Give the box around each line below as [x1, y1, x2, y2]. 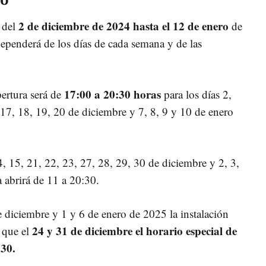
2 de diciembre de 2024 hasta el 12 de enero [18, 17, 229, 34]
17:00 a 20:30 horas [64, 85, 161, 102]
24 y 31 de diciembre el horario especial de [32, 222, 237, 239]
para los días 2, [161, 86, 232, 102]
